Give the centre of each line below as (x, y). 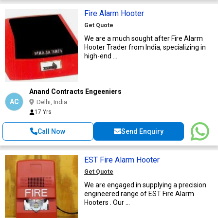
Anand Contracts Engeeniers (75, 91)
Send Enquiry (142, 131)
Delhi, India (52, 102)
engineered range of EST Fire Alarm (139, 193)
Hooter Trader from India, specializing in (145, 47)
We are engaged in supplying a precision (145, 185)
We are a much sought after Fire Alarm (144, 38)
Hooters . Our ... (107, 202)
